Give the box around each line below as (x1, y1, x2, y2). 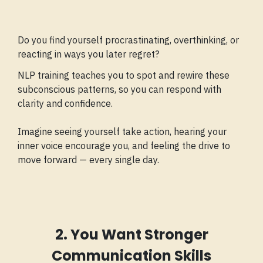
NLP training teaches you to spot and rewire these (18, 69, 230, 82)
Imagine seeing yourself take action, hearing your (18, 126, 227, 138)
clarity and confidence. (18, 97, 113, 110)
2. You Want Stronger (55, 225, 208, 245)
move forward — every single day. (18, 154, 159, 166)
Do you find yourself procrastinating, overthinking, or (18, 34, 239, 46)
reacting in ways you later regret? (18, 48, 159, 60)
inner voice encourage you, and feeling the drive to (18, 140, 230, 152)
